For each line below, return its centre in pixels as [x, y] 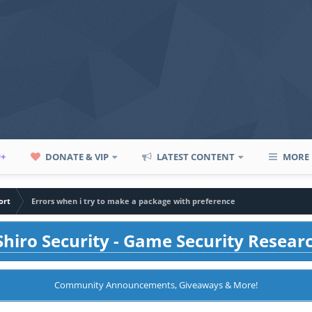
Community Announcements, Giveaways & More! [156, 285]
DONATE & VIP [76, 157]
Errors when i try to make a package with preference [134, 201]
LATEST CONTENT [195, 157]
